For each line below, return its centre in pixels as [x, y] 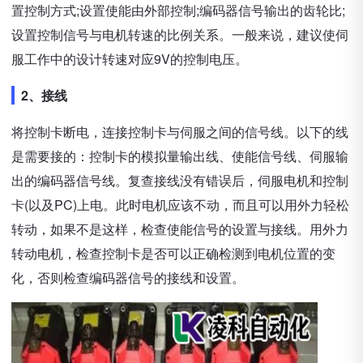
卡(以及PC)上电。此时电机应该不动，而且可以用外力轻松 [180, 205]
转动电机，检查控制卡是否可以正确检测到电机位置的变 [173, 253]
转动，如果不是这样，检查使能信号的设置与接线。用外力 [180, 229]
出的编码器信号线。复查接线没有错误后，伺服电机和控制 [180, 180]
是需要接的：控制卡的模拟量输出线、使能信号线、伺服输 [180, 156]
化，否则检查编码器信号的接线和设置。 [128, 278]
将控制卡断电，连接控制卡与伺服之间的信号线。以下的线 [180, 132]
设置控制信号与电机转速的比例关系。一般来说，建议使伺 [180, 34]
